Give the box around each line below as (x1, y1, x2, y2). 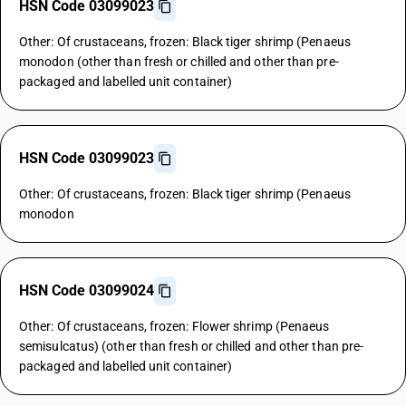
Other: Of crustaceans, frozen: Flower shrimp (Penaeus (19, 319, 330, 333)
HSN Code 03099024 (19, 282, 154, 299)
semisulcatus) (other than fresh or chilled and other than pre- (19, 339, 364, 353)
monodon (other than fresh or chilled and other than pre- (19, 54, 339, 69)
